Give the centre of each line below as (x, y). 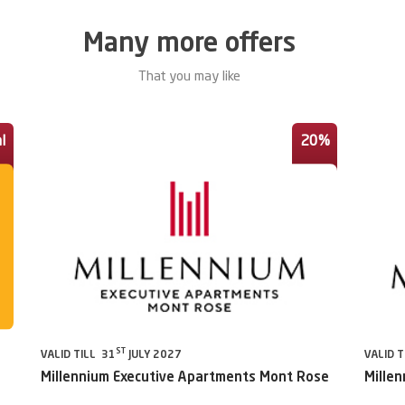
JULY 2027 (154, 355)
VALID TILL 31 (78, 355)
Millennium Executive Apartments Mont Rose (185, 378)
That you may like (189, 77)
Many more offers (189, 44)
